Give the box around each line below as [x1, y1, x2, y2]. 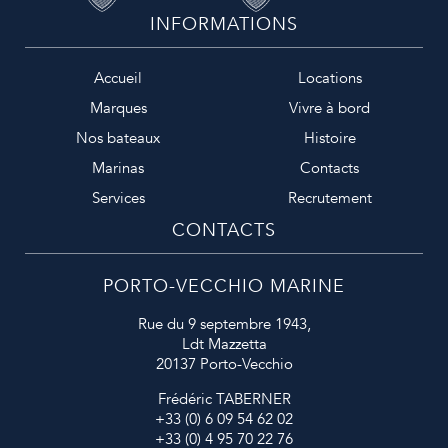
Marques [89, 98, 147, 118]
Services [91, 188, 145, 208]
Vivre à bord [289, 98, 371, 118]
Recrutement [287, 188, 372, 208]
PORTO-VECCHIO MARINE [103, 274, 345, 299]
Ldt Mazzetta [181, 334, 267, 354]
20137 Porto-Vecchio [155, 354, 293, 374]
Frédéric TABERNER [157, 389, 291, 409]
